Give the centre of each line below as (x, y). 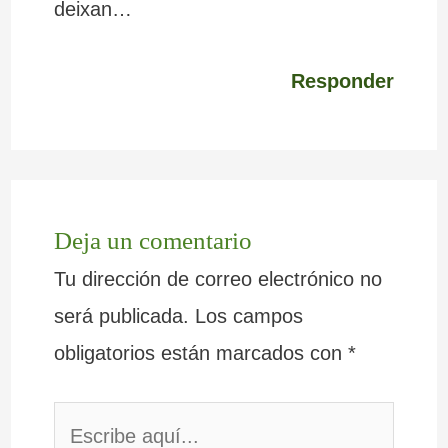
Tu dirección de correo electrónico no (217, 279)
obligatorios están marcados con (200, 353)
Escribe (85, 419)
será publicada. (121, 316)
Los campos (248, 316)
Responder (343, 80)
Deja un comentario (152, 240)
